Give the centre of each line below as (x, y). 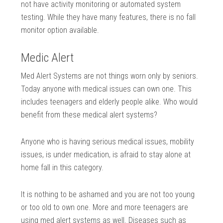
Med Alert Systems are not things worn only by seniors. (110, 76)
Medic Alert (48, 58)
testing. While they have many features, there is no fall (109, 17)
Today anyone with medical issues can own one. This (107, 89)
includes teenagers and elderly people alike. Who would (110, 102)
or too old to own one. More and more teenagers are (105, 208)
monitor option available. (60, 30)
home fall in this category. (62, 168)
